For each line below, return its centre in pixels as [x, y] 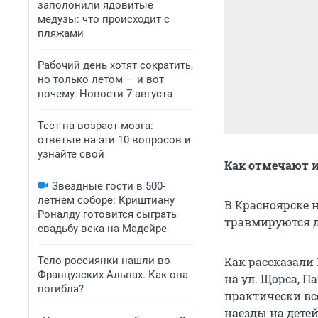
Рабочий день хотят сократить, [115, 65]
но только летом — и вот [101, 79]
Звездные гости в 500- [109, 186]
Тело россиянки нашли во [104, 261]
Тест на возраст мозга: [95, 126]
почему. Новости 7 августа [105, 94]
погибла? [61, 289]
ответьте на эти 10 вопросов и [114, 140]
